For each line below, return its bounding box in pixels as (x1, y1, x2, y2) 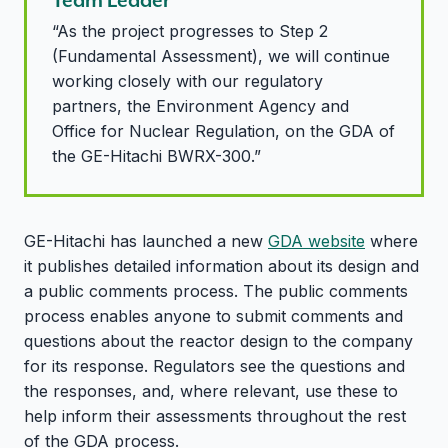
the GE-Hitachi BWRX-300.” (52, 145, 261, 166)
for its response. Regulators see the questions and (24, 355, 405, 376)
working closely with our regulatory (52, 70, 323, 91)
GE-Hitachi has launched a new (24, 230, 268, 251)
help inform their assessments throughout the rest (24, 405, 406, 426)
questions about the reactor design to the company (24, 330, 413, 351)
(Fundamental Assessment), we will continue (52, 45, 390, 66)
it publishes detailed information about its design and (24, 255, 419, 276)
